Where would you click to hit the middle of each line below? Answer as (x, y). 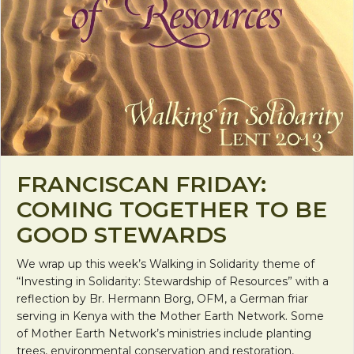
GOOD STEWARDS (122, 234)
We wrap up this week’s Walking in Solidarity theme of (166, 264)
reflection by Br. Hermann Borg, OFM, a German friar (162, 298)
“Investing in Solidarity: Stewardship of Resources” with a (173, 281)
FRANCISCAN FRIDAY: (141, 184)
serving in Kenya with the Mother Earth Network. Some (170, 316)
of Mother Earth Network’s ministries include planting (164, 333)
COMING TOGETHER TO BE (172, 209)
